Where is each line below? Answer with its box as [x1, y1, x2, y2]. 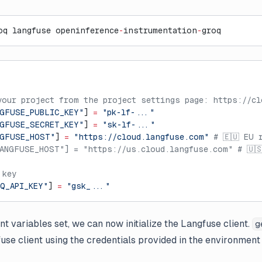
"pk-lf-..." [98, 108, 154, 117]
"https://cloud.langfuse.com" [69, 132, 209, 142]
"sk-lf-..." [98, 120, 155, 129]
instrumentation [123, 26, 197, 35]
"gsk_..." [62, 181, 110, 191]
